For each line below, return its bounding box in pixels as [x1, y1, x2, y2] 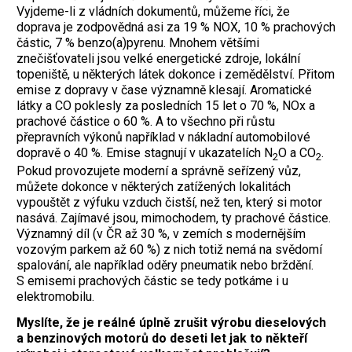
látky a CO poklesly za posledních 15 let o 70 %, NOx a [16, 98, 315, 114]
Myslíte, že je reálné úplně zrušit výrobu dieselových [16, 315, 326, 331]
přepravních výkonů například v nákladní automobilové [16, 130, 310, 145]
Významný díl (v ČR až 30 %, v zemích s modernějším [16, 226, 306, 242]
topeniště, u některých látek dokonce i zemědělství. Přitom [16, 67, 335, 82]
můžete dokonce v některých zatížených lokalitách [16, 179, 291, 195]
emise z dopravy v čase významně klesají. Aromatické [16, 82, 312, 98]
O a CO [278, 145, 316, 161]
